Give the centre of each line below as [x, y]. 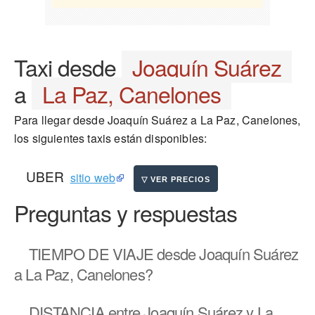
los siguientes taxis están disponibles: [111, 138]
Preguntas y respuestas [126, 212]
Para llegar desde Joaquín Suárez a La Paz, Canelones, [157, 120]
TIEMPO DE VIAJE [91, 253]
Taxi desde [68, 67]
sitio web [93, 178]
